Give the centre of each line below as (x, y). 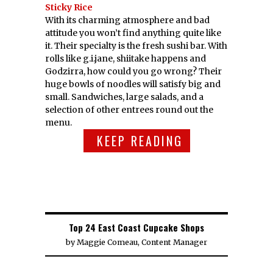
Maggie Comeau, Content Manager (142, 242)
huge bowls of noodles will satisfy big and (133, 84)
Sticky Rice (69, 7)
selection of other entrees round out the (129, 109)
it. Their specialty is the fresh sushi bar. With (136, 45)
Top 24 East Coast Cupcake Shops (136, 227)
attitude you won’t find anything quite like (133, 33)
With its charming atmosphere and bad (127, 20)
